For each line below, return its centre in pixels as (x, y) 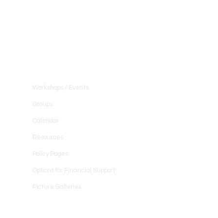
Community (54, 60)
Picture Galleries (57, 187)
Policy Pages (50, 154)
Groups (42, 104)
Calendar (46, 121)
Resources (48, 137)
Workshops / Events (60, 88)
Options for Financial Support (74, 170)
